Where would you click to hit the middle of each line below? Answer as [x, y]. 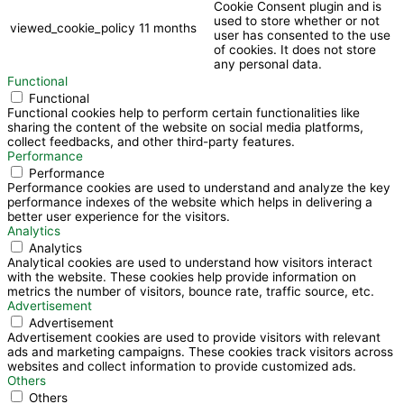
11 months [168, 28]
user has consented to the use [302, 35]
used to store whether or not [297, 20]
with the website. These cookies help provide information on [182, 276]
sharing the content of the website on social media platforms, [185, 127]
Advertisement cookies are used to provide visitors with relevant [194, 337]
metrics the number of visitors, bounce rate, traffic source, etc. [191, 291]
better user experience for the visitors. [119, 216]
